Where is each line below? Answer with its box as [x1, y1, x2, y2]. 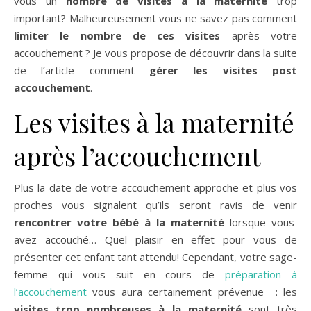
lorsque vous [224, 215, 294, 229]
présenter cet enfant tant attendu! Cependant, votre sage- [14, 249, 297, 264]
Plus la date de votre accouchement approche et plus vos [14, 180, 297, 194]
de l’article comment [14, 62, 149, 77]
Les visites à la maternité [14, 105, 294, 139]
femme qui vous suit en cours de [14, 267, 226, 281]
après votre [220, 28, 298, 42]
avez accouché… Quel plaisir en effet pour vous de [14, 232, 297, 246]
